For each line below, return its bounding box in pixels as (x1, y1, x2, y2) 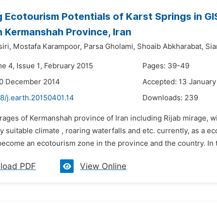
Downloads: (142, 93, 185, 102)
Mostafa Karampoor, (13, 42, 82, 51)
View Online (80, 161, 126, 171)
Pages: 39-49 (142, 62, 189, 70)
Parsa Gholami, (84, 42, 135, 51)
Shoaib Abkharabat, (137, 42, 203, 51)
